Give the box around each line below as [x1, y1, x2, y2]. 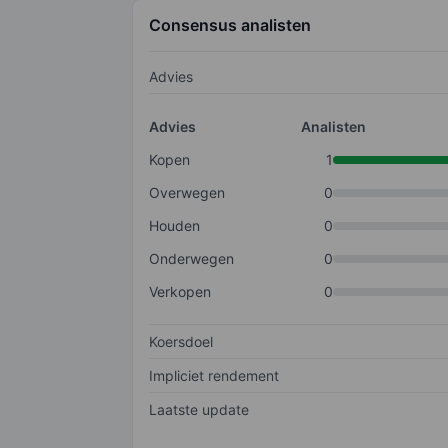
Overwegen [149, 184, 225, 202]
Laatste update [149, 401, 249, 419]
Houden [149, 217, 200, 235]
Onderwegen [149, 250, 234, 268]
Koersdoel [149, 333, 213, 351]
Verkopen [149, 283, 211, 301]
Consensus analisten [149, 15, 311, 36]
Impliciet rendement [149, 367, 279, 385]
